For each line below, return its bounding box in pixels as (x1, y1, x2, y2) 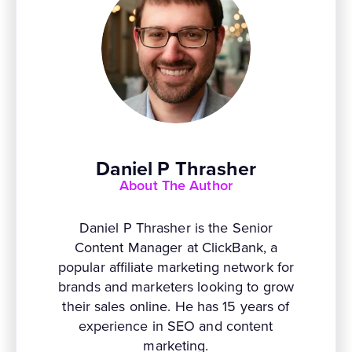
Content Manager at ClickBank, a (74, 236, 278, 257)
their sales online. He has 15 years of (62, 295, 290, 316)
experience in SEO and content (79, 315, 273, 335)
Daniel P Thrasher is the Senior (79, 217, 273, 237)
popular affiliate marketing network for (57, 256, 295, 277)
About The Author (119, 174, 233, 195)
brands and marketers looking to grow (58, 276, 294, 296)
